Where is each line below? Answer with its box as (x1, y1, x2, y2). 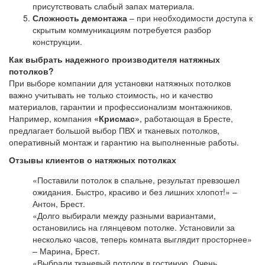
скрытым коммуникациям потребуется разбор (33, 24, 211, 35)
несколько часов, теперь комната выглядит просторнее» (33, 233, 252, 245)
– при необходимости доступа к (127, 12, 253, 24)
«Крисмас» (94, 112, 140, 124)
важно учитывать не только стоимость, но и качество (9, 89, 213, 101)
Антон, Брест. (33, 198, 85, 209)
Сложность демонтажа (33, 12, 127, 24)
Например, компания (9, 112, 94, 124)
